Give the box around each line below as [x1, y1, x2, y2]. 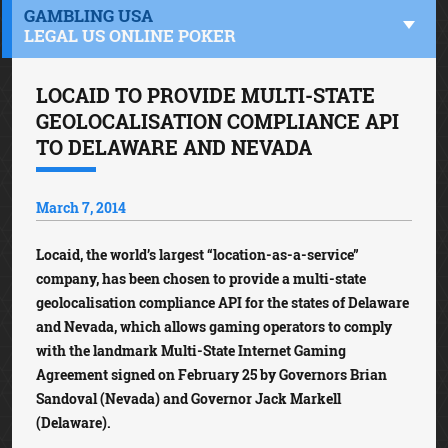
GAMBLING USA [24, 4, 153, 27]
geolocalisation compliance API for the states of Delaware [36, 293, 409, 312]
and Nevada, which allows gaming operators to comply [36, 317, 392, 336]
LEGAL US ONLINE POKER [24, 24, 236, 47]
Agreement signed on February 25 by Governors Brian [36, 365, 387, 384]
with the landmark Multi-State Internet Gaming [36, 341, 346, 360]
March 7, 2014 [36, 198, 126, 217]
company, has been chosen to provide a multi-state [36, 269, 366, 288]
